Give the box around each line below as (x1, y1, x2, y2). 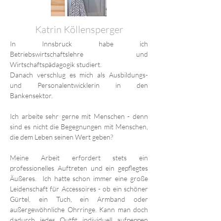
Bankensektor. (10, 91, 53, 100)
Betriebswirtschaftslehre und (10, 49, 148, 58)
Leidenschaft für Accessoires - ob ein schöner (10, 184, 148, 193)
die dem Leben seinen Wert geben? (10, 132, 113, 141)
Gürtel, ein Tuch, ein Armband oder (10, 194, 148, 203)
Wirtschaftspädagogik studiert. (10, 60, 102, 69)
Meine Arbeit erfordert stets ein (10, 153, 148, 162)
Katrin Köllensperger (35, 23, 123, 36)
